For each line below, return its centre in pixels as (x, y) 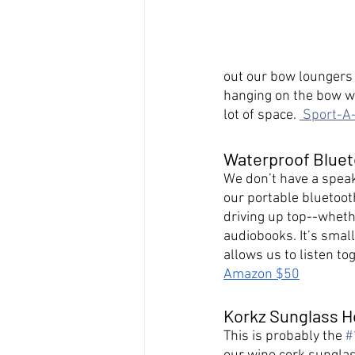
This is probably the (284, 336)
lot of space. (261, 115)
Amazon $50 (261, 275)
